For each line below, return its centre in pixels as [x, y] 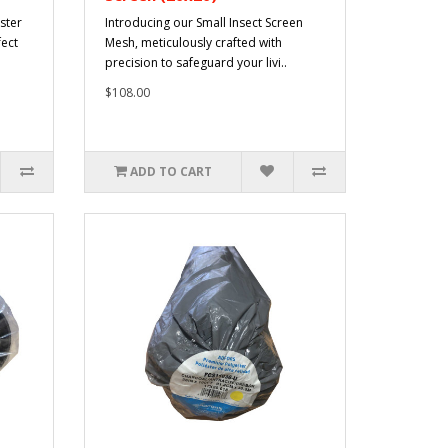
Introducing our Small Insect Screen [203, 23]
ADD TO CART [170, 172]
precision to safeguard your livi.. [195, 63]
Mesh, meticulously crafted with [193, 43]
